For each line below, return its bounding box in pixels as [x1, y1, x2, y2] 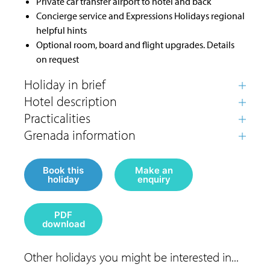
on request [36, 52, 79, 65]
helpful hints [36, 24, 87, 36]
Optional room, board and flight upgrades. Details [36, 38, 234, 51]
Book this [43, 164, 84, 176]
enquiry [137, 173, 171, 185]
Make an [134, 164, 173, 176]
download [42, 218, 85, 230]
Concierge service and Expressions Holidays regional [36, 9, 245, 22]
